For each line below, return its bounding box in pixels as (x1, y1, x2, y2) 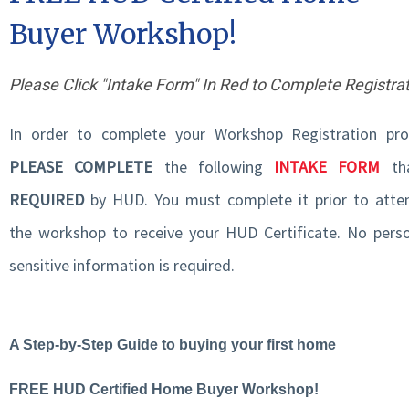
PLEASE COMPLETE (9, 156, 153, 178)
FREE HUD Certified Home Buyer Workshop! (9, 382, 319, 398)
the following (152, 156, 275, 178)
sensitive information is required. (9, 255, 235, 277)
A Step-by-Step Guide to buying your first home (9, 337, 336, 353)
